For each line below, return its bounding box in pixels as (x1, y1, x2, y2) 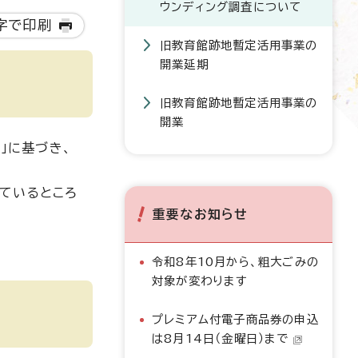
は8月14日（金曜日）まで (152, 332, 289, 344)
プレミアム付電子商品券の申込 (152, 313, 319, 325)
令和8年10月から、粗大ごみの (152, 256, 319, 268)
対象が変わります (152, 275, 249, 287)
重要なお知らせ (153, 208, 249, 221)
